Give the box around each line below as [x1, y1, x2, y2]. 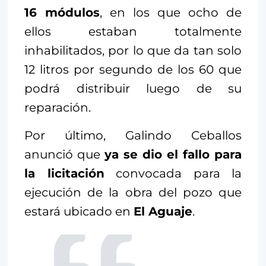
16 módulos [24, 5, 100, 20]
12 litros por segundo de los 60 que [24, 62, 242, 77]
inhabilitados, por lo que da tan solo [24, 43, 242, 58]
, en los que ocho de [100, 5, 242, 20]
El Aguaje [134, 204, 192, 218]
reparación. [24, 100, 91, 115]
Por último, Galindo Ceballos [24, 128, 242, 142]
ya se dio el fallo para [104, 147, 242, 161]
